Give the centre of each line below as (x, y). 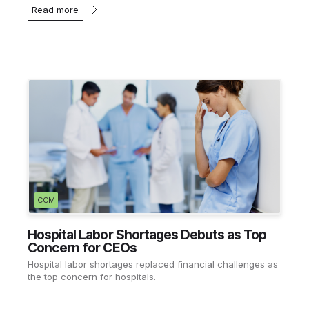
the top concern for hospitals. (92, 277)
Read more (55, 10)
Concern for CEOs (82, 248)
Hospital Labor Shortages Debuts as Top (147, 235)
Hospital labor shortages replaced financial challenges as (153, 265)
